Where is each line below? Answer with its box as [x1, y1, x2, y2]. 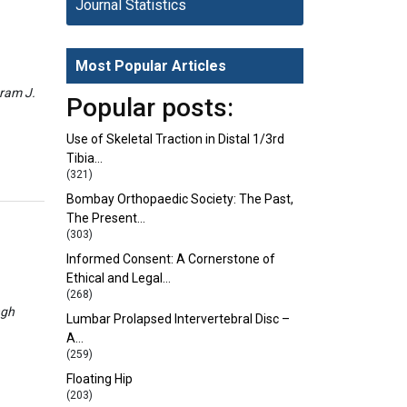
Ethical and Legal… [66, 271, 171, 285]
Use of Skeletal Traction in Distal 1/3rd [66, 132, 284, 146]
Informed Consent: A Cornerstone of [66, 252, 275, 266]
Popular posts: [66, 93, 233, 123]
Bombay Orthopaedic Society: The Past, [66, 192, 293, 206]
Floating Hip [66, 372, 133, 386]
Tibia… [66, 151, 103, 165]
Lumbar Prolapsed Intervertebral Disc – [66, 312, 290, 326]
